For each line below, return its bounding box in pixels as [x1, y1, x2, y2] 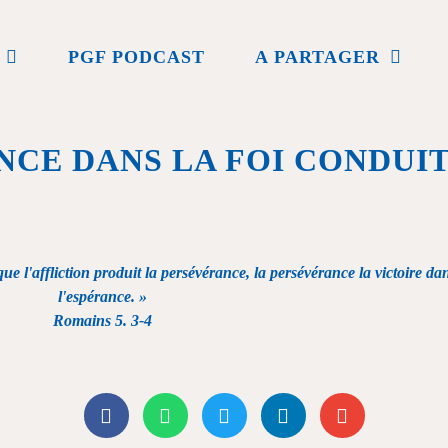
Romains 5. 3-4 [52, 312, 152, 329]
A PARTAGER [255, 47, 380, 67]
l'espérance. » [57, 288, 147, 305]
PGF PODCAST [68, 47, 205, 67]
